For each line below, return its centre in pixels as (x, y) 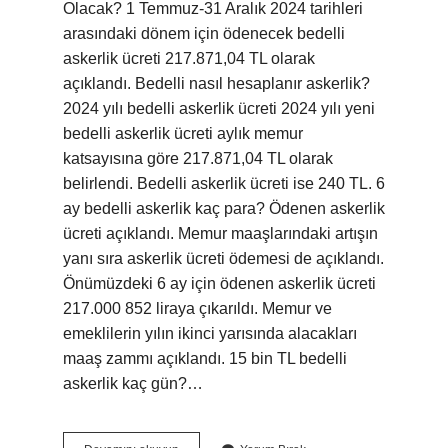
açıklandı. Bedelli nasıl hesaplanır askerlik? (216, 83)
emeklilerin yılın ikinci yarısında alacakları (210, 333)
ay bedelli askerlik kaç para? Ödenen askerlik (224, 208)
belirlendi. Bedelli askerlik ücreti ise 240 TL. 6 (224, 183)
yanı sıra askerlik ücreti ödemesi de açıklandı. (223, 258)
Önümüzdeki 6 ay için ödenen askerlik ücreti (219, 283)
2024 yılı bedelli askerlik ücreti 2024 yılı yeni (219, 108)
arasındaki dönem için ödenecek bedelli (204, 33)
